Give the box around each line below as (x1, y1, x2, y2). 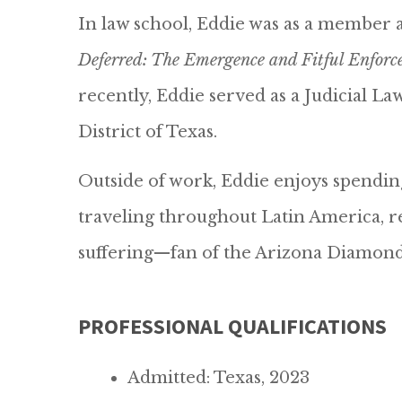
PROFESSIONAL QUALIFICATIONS (78, 312, 387, 340)
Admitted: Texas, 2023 (127, 368, 310, 388)
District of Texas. (78, 122, 217, 142)
